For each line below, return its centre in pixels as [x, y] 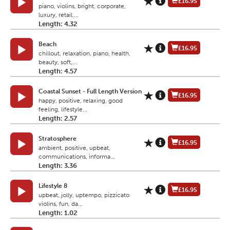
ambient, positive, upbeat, [74, 148]
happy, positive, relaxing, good [81, 101]
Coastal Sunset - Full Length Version [90, 92]
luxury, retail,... [59, 15]
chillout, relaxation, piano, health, [84, 54]
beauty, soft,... [58, 62]
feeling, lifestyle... [63, 110]
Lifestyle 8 [53, 186]
